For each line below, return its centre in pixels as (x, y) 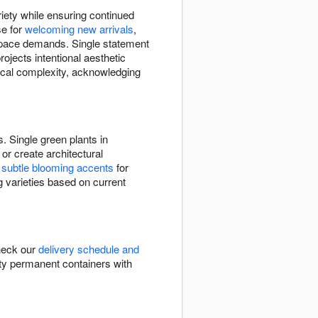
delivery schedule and (89, 249)
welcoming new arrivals (79, 29)
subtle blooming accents (57, 168)
